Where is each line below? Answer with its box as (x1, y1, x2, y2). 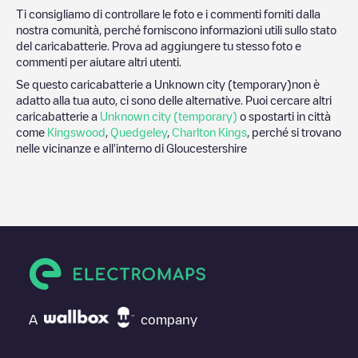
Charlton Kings (172, 125, 247, 137)
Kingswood (47, 125, 105, 137)
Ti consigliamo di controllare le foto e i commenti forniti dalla (16, 7, 320, 19)
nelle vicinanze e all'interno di (16, 141, 166, 153)
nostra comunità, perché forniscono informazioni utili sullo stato (16, 23, 336, 35)
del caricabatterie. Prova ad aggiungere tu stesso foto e (16, 39, 301, 51)
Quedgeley (110, 125, 167, 137)
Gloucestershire (166, 141, 247, 153)
